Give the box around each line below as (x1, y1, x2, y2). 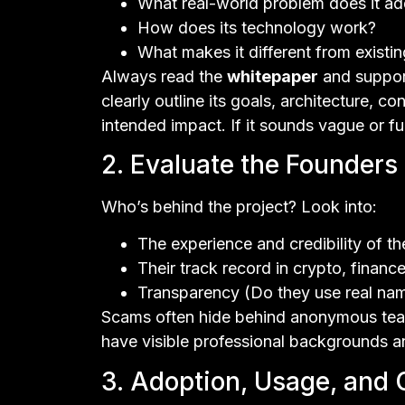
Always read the (101, 66, 227, 86)
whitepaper (227, 66, 318, 86)
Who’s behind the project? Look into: (101, 197, 377, 217)
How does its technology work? (137, 17, 376, 37)
